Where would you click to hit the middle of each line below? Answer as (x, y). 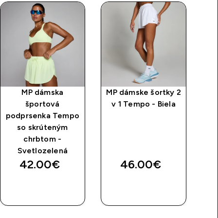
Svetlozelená (43, 150)
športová (43, 104)
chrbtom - (43, 139)
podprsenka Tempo (42, 115)
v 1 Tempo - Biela (144, 104)
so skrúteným (43, 127)
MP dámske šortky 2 (144, 92)
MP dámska (43, 92)
